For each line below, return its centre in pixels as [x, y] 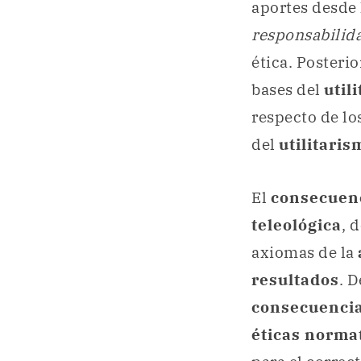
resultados [295, 279]
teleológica [297, 224]
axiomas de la [305, 252]
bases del [288, 90]
